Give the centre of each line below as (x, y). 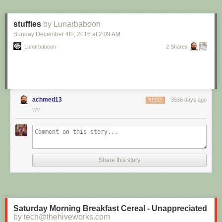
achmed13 (47, 100)
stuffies (27, 24)
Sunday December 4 (41, 34)
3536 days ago (189, 100)
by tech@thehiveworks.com (62, 217)
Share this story (119, 160)
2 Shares (177, 47)
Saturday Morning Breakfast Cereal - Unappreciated (110, 208)
